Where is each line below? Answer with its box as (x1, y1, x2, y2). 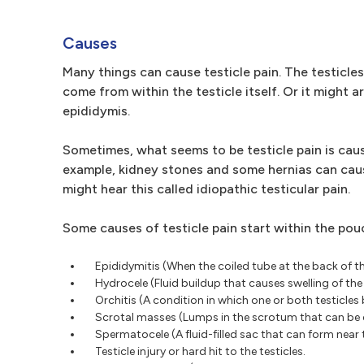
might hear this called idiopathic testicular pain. (63, 181, 350, 197)
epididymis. (63, 103, 130, 119)
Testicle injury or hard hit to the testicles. (95, 344, 305, 358)
